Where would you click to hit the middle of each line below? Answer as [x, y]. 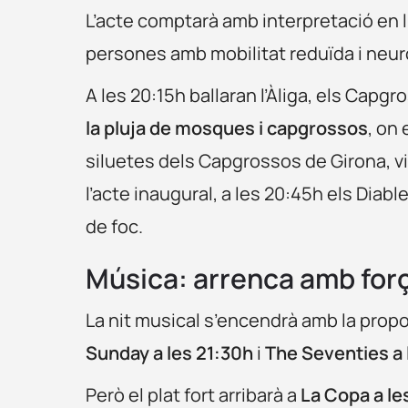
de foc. [115, 226]
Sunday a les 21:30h [170, 352]
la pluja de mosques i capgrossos [227, 127]
